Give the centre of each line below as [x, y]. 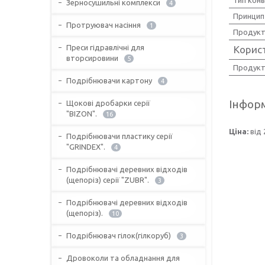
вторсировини [92, 58]
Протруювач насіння [104, 25]
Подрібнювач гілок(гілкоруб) [119, 235]
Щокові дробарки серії [108, 103]
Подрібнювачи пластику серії [119, 136]
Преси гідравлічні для [105, 47]
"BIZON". [82, 113]
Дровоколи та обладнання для [123, 258]
